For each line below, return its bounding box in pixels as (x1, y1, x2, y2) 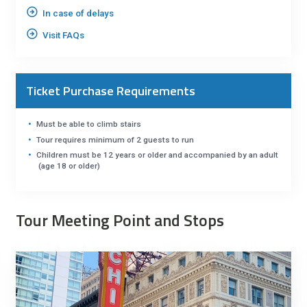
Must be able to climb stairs (36, 119, 141, 129)
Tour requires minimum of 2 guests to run (36, 134, 194, 145)
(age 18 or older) (38, 161, 100, 171)
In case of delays (42, 8, 114, 19)
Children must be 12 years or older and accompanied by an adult (36, 150, 278, 160)
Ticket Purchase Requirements (26, 80, 196, 100)
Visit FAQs (42, 30, 84, 41)
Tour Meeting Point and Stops (16, 207, 225, 232)
